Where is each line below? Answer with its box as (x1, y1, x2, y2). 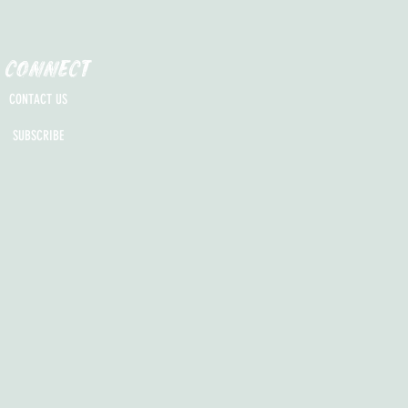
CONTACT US (9, 90, 67, 107)
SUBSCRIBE (13, 127, 64, 144)
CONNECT (4, 57, 90, 81)
